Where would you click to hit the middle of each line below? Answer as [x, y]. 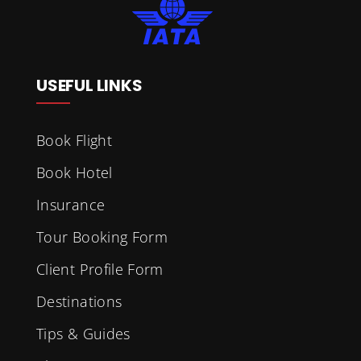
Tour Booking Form [102, 237]
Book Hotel [75, 172]
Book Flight [74, 140]
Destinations [79, 301]
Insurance [71, 204]
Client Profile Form [100, 269]
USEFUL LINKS [89, 85]
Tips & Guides [83, 333]
